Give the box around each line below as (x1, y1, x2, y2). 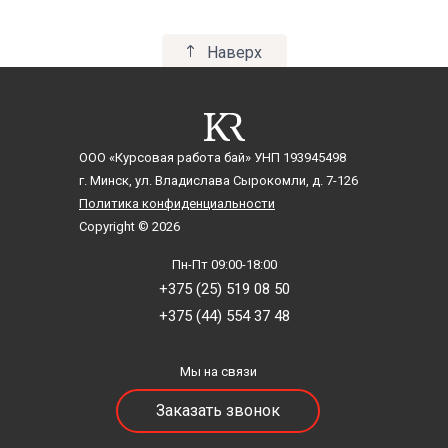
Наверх (206, 43, 262, 63)
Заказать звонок (155, 401, 280, 421)
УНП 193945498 (251, 150, 346, 166)
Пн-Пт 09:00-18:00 (171, 257, 277, 273)
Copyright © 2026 (79, 219, 180, 235)
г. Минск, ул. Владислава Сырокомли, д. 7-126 (79, 173, 358, 189)
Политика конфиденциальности (79, 196, 275, 212)
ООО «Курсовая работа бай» (79, 150, 251, 166)
